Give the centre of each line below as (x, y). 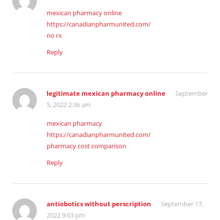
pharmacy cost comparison (86, 146)
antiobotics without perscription (99, 204)
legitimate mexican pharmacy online (106, 94)
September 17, (182, 204)
